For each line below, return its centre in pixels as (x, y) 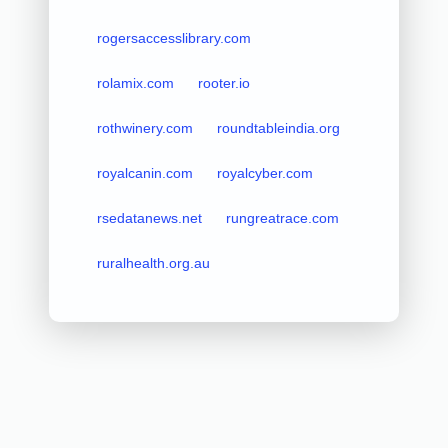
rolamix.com (135, 82)
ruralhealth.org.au (153, 262)
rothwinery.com (144, 127)
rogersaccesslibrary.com (173, 37)
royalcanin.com (144, 172)
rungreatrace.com (282, 217)
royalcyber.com (264, 172)
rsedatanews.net (149, 217)
